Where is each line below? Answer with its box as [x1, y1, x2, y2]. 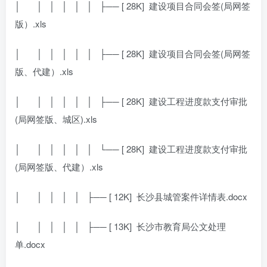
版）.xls [15, 17, 46, 30]
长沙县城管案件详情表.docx [136, 190, 247, 203]
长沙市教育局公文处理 [136, 219, 226, 232]
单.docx [15, 237, 45, 250]
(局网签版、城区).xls [15, 112, 97, 125]
